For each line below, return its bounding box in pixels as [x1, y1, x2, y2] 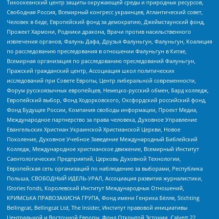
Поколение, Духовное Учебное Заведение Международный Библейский [7, 135, 197, 143]
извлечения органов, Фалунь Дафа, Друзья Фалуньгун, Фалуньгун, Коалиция [7, 37, 212, 45]
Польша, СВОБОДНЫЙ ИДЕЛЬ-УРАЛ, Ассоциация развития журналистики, [7, 174, 202, 182]
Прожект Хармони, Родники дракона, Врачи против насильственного [7, 27, 191, 35]
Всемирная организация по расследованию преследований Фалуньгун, [7, 57, 196, 65]
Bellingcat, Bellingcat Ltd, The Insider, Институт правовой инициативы [7, 203, 187, 211]
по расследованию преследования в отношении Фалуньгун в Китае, [7, 47, 187, 55]
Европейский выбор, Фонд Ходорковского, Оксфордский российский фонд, [7, 96, 206, 104]
